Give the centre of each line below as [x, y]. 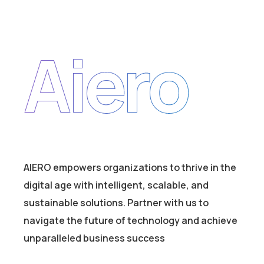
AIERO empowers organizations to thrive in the [130, 168]
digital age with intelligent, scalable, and [116, 185]
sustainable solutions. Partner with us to [116, 203]
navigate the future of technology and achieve [131, 221]
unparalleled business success [94, 238]
